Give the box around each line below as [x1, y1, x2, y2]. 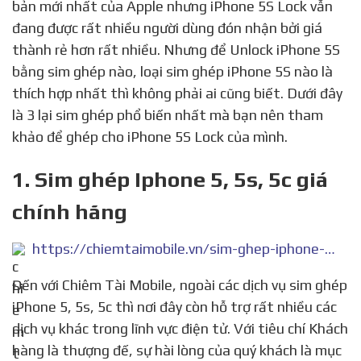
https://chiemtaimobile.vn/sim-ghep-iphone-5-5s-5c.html [325, 240, 335, 258]
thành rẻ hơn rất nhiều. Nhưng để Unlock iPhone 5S [12, 41, 340, 58]
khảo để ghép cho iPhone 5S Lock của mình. [12, 128, 288, 145]
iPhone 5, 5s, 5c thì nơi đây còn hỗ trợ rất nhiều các [12, 298, 337, 316]
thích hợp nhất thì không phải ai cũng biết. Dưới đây [12, 85, 342, 102]
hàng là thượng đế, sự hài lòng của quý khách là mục [12, 342, 342, 359]
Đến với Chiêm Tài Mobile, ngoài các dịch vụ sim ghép [12, 276, 22, 294]
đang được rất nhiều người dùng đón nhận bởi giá [12, 19, 322, 36]
